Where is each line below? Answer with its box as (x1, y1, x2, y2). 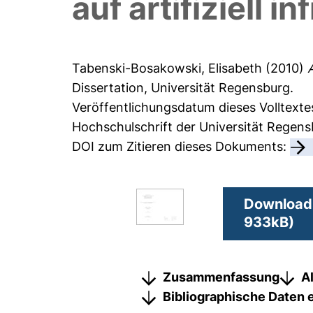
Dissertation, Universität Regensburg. (72, 80, 294, 96)
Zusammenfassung (163, 269, 279, 284)
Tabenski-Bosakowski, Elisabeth (72, 61, 263, 76)
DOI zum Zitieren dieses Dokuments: (72, 139, 291, 154)
